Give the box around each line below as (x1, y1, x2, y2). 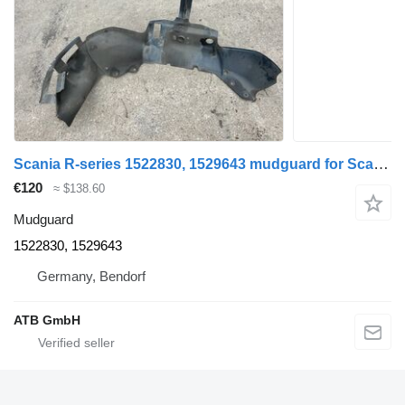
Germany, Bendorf (37, 268, 146, 284)
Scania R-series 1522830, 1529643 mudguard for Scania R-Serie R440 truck (373, 155, 389, 173)
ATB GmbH (14, 312, 80, 327)
